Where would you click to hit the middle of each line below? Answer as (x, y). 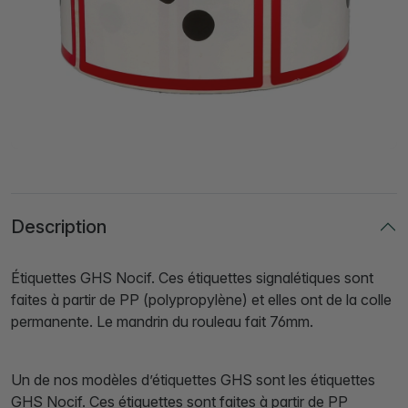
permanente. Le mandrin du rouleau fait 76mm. (162, 322)
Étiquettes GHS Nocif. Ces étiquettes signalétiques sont (192, 278)
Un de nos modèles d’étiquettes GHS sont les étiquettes (193, 380)
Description (59, 227)
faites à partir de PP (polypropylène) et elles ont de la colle (201, 300)
